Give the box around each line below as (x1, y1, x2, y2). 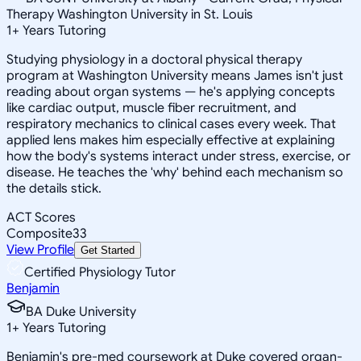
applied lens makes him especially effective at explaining (6, 131, 335, 148)
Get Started (81, 243, 135, 256)
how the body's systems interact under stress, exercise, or (6, 147, 351, 164)
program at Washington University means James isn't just (6, 67, 343, 84)
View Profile (6, 241, 74, 258)
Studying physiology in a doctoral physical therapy (6, 51, 302, 68)
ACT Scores (6, 209, 76, 226)
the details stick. (6, 180, 102, 197)
